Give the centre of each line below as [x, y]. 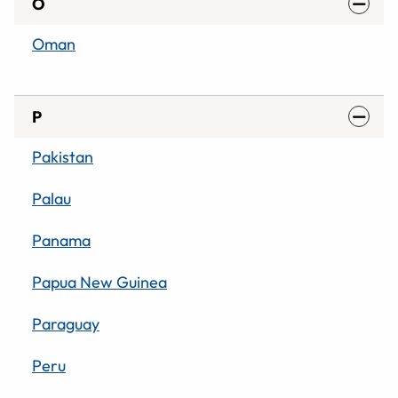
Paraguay [66, 323]
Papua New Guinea [99, 282]
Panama [61, 240]
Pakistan [63, 156]
